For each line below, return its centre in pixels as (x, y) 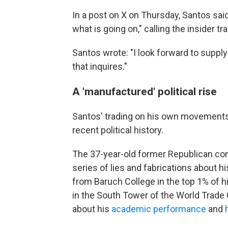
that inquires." (100, 67)
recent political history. (118, 130)
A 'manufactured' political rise (145, 92)
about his (92, 209)
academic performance (159, 209)
